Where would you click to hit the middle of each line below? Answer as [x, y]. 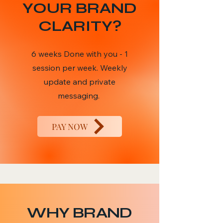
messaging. [80, 96]
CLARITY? [80, 26]
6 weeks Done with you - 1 [80, 54]
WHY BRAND [80, 213]
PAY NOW [70, 126]
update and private [80, 82]
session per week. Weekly [80, 68]
